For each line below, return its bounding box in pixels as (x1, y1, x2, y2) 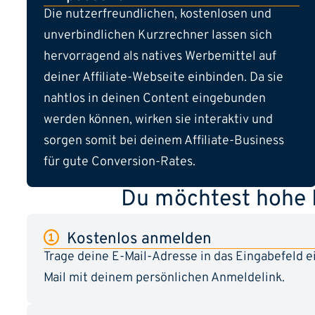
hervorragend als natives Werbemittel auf (44, 48, 276, 65)
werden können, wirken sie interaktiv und (44, 111, 273, 128)
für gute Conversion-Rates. (44, 153, 195, 170)
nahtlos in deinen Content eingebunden (44, 90, 266, 107)
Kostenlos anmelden (63, 229, 212, 250)
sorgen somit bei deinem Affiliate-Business (44, 132, 284, 149)
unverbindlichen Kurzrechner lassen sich (44, 27, 272, 44)
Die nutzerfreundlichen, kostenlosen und (44, 6, 271, 22)
